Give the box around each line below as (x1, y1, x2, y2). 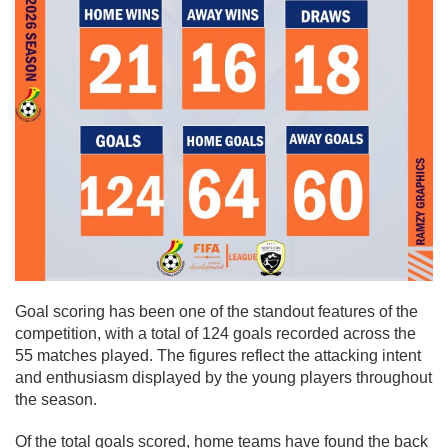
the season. (15, 390, 97, 408)
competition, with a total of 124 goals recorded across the (15, 324, 416, 342)
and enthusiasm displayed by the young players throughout (15, 368, 432, 386)
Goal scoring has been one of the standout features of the (15, 302, 418, 320)
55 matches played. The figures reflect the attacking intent (15, 346, 421, 364)
